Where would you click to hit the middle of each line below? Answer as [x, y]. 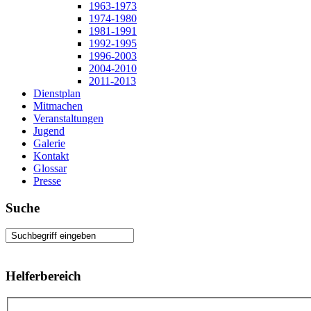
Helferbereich [43, 276]
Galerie [49, 143]
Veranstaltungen [68, 118]
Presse [47, 181]
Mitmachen [58, 106]
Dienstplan [57, 93]
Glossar [50, 168]
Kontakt [51, 156]
